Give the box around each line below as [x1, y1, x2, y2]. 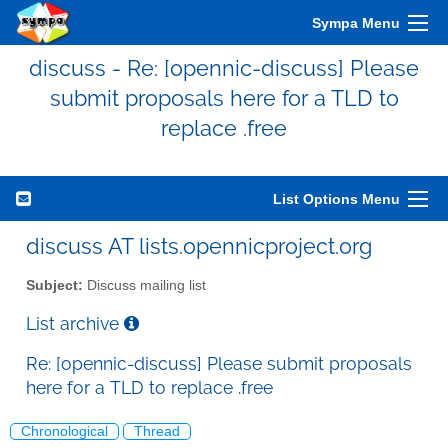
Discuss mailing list [83, 277, 206, 293]
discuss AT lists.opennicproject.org [26, 233, 372, 259]
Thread [134, 424, 180, 440]
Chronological [21, 424, 108, 440]
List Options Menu [273, 191, 400, 207]
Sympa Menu [312, 15, 400, 31]
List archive [26, 312, 124, 334]
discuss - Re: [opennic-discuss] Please [29, 55, 419, 81]
